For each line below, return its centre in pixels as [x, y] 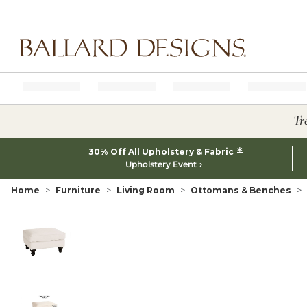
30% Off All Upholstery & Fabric [162, 152]
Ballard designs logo [61, 63]
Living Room [146, 190]
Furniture [78, 190]
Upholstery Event [161, 164]
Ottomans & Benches [241, 190]
